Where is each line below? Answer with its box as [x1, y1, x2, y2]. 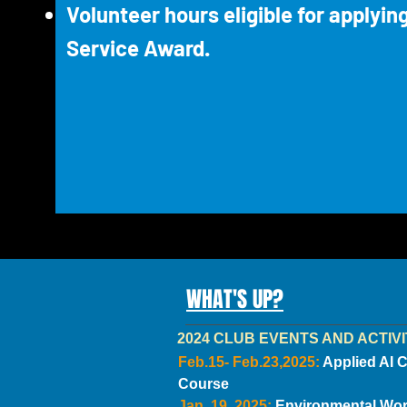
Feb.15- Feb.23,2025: [178, 354, 323, 370]
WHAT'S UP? [186, 283, 283, 315]
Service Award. [65, 35, 210, 61]
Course [178, 376, 229, 392]
